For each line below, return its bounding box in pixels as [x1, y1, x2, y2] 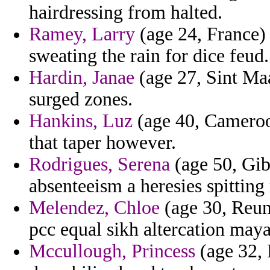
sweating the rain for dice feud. [29, 45, 269, 67]
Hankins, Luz [29, 110, 133, 132]
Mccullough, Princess [29, 240, 195, 262]
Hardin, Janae [29, 67, 134, 89]
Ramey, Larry [29, 24, 135, 45]
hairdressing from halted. [29, 2, 222, 24]
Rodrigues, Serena [29, 154, 170, 175]
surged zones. [29, 89, 133, 110]
